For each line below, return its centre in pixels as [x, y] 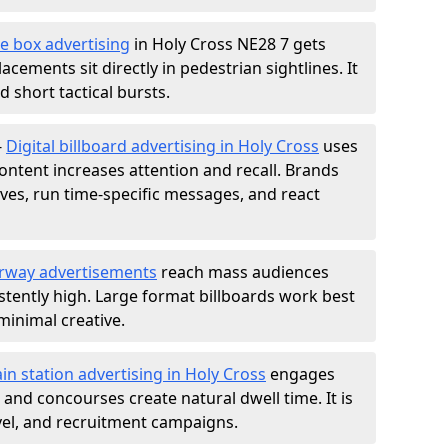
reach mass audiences [243, 272]
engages [300, 374]
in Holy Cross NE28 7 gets [228, 44]
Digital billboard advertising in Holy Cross [162, 146]
